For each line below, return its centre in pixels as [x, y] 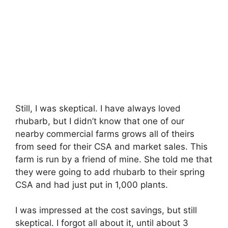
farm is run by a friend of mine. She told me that [114, 159]
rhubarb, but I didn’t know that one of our [100, 121]
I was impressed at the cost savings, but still [106, 210]
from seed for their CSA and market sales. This [111, 146]
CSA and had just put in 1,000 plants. [92, 184]
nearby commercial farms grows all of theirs [105, 134]
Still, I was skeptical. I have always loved [98, 108]
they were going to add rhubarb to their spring [110, 172]
